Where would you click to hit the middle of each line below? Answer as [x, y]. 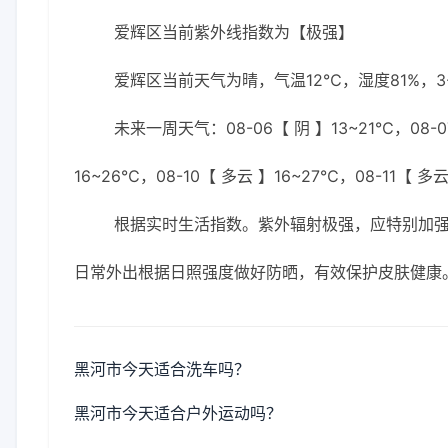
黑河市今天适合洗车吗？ [162, 369]
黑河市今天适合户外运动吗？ [178, 413]
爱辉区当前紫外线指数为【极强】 [234, 32]
